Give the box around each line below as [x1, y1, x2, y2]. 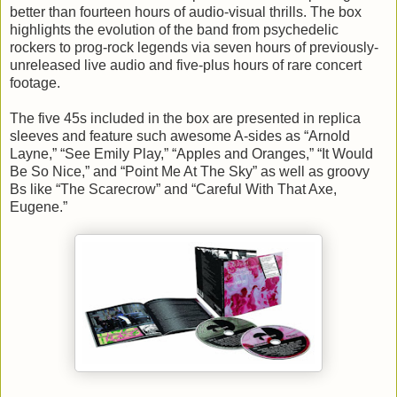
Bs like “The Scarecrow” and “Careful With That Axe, [10, 182, 337, 198]
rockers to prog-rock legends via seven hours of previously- [10, 40, 378, 56]
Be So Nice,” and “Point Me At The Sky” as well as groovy [10, 164, 370, 180]
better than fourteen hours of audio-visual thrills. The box [10, 4, 362, 20]
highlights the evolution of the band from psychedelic [10, 22, 339, 38]
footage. [10, 75, 60, 91]
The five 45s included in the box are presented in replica [10, 111, 361, 127]
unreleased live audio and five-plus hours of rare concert [10, 58, 362, 74]
